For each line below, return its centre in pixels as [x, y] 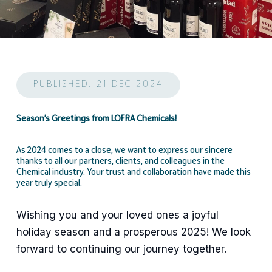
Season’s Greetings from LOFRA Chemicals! [96, 119]
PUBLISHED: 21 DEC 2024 [98, 84]
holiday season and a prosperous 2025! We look [133, 232]
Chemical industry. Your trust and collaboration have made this [133, 172]
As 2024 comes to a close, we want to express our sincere [124, 151]
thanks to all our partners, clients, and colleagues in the [120, 161]
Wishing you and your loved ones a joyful [117, 215]
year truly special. [49, 183]
